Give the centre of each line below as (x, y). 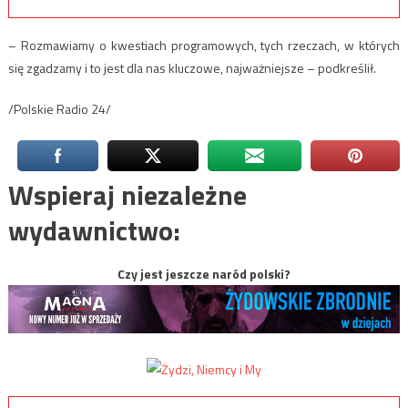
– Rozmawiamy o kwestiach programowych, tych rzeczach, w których (204, 46)
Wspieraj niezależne (127, 195)
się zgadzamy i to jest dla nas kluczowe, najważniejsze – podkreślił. (192, 68)
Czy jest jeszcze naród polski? (204, 274)
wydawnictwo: (94, 231)
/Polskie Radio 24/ (59, 109)
